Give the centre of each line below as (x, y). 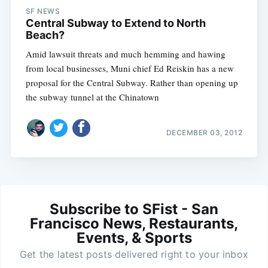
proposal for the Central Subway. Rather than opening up (132, 83)
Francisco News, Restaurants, (134, 223)
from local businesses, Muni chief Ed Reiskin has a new (130, 68)
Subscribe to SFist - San (134, 209)
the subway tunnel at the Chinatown (92, 97)
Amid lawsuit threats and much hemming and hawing (125, 54)
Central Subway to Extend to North (115, 23)
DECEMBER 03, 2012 (204, 132)
